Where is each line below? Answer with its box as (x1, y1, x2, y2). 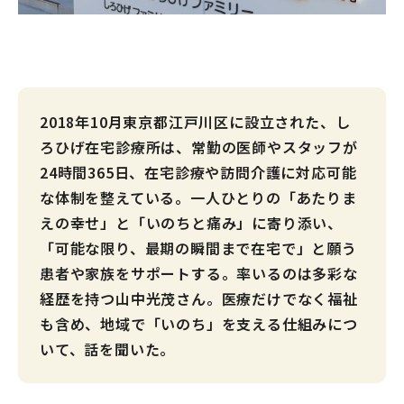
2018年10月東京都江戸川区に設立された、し (40, 111, 351, 133)
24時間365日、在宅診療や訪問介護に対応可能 (40, 161, 357, 184)
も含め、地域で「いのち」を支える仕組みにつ (40, 313, 358, 335)
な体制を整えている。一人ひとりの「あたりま (40, 187, 357, 209)
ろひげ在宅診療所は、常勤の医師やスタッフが (40, 136, 358, 159)
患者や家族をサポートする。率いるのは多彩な (40, 262, 358, 285)
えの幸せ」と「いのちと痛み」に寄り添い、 (40, 212, 343, 234)
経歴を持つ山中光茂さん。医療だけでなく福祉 (40, 288, 358, 310)
